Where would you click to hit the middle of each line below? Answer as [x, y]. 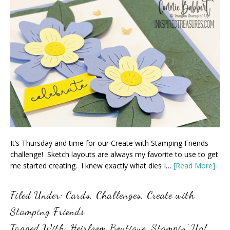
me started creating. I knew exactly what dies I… [92, 165]
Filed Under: [38, 195]
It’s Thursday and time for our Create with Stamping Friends [109, 143]
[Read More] [194, 165]
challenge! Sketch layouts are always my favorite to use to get [114, 154]
